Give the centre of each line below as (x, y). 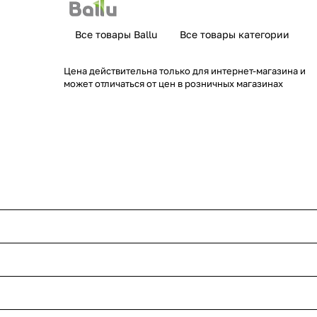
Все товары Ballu (116, 34)
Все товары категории (235, 34)
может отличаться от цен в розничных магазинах (173, 83)
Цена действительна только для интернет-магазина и (185, 71)
